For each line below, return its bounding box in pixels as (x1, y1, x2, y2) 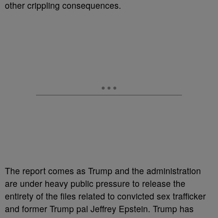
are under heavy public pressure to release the (5, 177, 185, 190)
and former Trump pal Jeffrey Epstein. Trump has (5, 202, 194, 215)
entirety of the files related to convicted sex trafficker (5, 190, 206, 202)
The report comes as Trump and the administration (5, 164, 201, 177)
